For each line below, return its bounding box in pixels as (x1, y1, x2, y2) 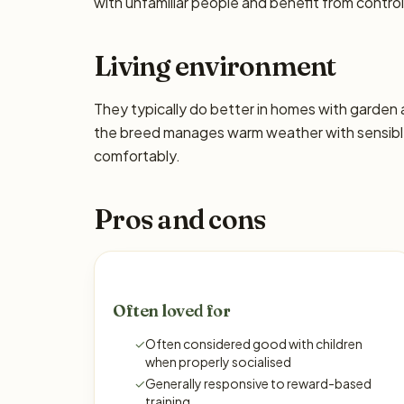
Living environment (94, 50, 336, 83)
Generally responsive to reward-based (145, 375, 372, 391)
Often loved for (113, 300, 231, 321)
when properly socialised (145, 353, 291, 370)
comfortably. (94, 146, 180, 165)
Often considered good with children (145, 335, 363, 352)
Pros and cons (94, 203, 266, 236)
